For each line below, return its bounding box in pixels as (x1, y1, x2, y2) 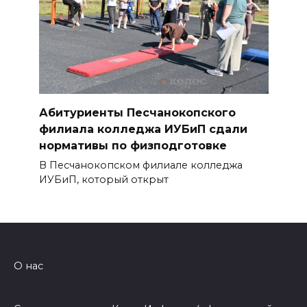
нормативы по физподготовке (38, 138, 227, 152)
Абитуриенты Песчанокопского (38, 106, 236, 119)
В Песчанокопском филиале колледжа (38, 159, 243, 172)
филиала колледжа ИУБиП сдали (38, 122, 247, 136)
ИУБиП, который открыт (38, 173, 169, 186)
